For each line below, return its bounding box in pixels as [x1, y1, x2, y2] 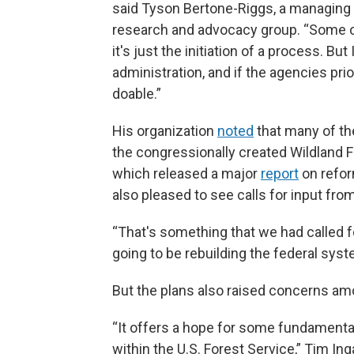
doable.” [112, 85, 161, 103]
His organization [112, 122, 217, 140]
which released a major [112, 165, 261, 183]
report [261, 165, 299, 183]
